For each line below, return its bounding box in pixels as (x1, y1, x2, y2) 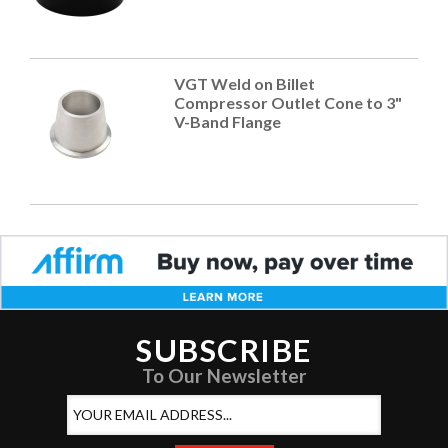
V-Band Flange (173, 112, 281, 132)
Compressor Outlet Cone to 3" (173, 93, 402, 113)
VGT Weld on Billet (173, 74, 315, 94)
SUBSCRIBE (136, 330, 312, 369)
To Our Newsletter (141, 363, 307, 387)
